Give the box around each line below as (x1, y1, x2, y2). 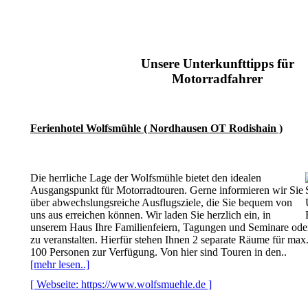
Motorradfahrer (172, 71, 263, 86)
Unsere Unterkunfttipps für (140, 56, 294, 71)
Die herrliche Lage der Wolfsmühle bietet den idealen (30, 172, 261, 184)
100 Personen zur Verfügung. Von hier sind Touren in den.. (30, 246, 287, 258)
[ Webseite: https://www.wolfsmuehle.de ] (30, 278, 212, 290)
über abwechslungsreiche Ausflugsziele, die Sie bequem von (30, 197, 292, 208)
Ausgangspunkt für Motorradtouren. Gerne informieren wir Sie (30, 184, 303, 196)
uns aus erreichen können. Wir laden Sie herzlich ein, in (30, 209, 271, 221)
